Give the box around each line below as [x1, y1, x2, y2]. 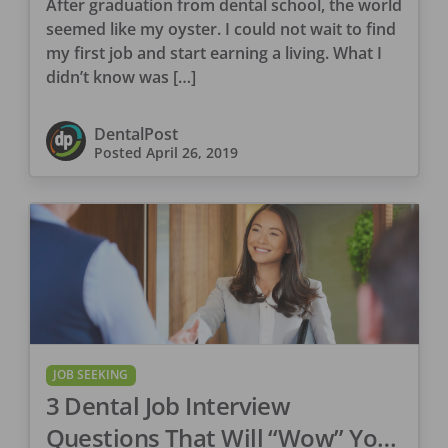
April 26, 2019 [145, 142, 238, 162]
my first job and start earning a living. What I [45, 41, 382, 64]
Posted [93, 142, 146, 162]
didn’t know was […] [45, 65, 196, 88]
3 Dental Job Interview [45, 388, 291, 422]
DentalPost [93, 122, 178, 145]
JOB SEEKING [53, 366, 129, 384]
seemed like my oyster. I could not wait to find [45, 17, 396, 40]
